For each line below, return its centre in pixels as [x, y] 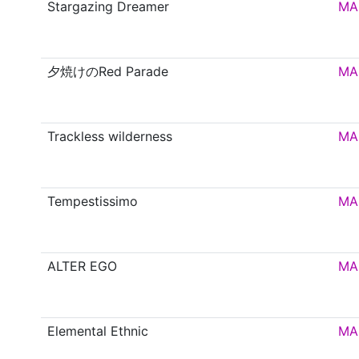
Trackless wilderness [110, 137]
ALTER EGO [83, 266]
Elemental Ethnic [98, 331]
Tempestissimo [93, 202]
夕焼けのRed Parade [108, 72]
